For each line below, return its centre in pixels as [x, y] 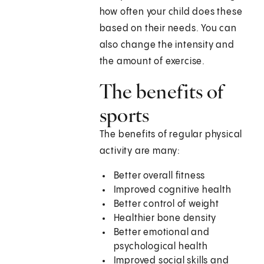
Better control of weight [166, 204]
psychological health [161, 247]
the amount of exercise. [152, 62]
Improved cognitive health [172, 190]
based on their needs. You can [168, 29]
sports [124, 115]
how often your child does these [171, 12]
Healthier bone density [165, 219]
